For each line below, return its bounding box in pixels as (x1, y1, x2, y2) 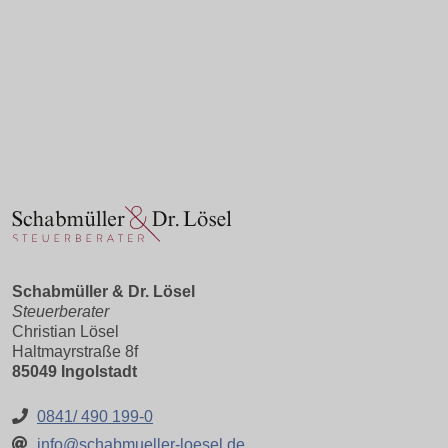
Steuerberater (12, 303, 109, 320)
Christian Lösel (12, 323, 119, 340)
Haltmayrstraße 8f (12, 343, 138, 360)
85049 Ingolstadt (12, 363, 137, 380)
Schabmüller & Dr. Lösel (12, 283, 195, 300)
